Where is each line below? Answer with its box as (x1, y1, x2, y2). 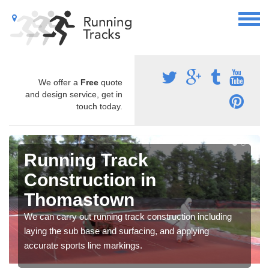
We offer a (38, 77, 80, 87)
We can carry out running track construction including (24, 211, 232, 222)
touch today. (76, 101, 122, 111)
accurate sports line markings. (24, 240, 142, 250)
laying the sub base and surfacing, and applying (24, 225, 209, 236)
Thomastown (24, 189, 134, 210)
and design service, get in (25, 89, 122, 99)
